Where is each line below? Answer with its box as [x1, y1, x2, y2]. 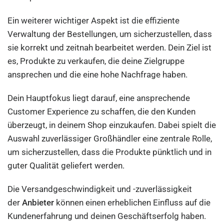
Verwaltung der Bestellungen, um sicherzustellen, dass [7, 29, 212, 39]
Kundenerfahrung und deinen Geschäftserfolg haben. [7, 211, 206, 221]
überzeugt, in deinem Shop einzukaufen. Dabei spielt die [7, 120, 216, 130]
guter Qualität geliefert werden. [7, 160, 127, 170]
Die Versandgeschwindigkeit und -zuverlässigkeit [7, 184, 192, 194]
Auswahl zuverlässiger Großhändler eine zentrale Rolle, [7, 133, 212, 143]
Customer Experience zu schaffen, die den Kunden [7, 106, 196, 116]
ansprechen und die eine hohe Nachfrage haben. [7, 69, 190, 79]
